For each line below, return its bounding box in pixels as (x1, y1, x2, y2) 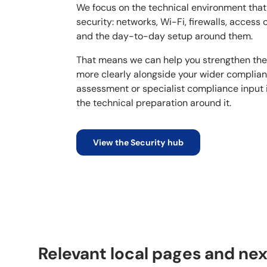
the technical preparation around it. (76, 97, 231, 110)
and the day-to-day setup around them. (76, 30, 253, 43)
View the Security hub (92, 137, 184, 148)
